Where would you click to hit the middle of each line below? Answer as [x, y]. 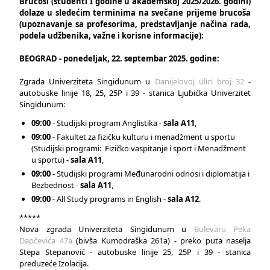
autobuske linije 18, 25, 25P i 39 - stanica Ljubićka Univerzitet [135, 93]
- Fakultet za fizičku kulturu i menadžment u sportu [143, 137]
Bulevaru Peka [222, 229]
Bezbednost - [56, 185]
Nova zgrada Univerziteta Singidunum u [103, 229]
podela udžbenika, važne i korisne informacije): [111, 36]
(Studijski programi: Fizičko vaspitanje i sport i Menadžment [139, 148]
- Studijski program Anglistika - [107, 123]
